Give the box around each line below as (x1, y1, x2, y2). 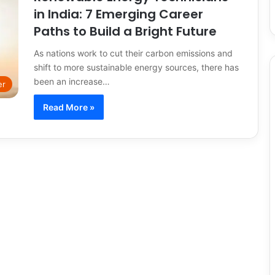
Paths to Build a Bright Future (34, 23, 217, 40)
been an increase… (34, 76, 110, 87)
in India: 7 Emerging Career (34, 6, 203, 23)
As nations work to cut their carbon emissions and (34, 48, 233, 58)
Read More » (43, 102, 95, 112)
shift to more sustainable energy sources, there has (34, 62, 239, 72)
